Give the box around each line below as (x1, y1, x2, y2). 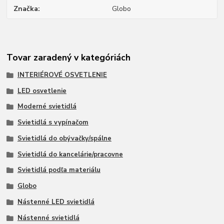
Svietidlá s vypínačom (17, 118, 88, 127)
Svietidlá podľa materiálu (17, 165, 100, 175)
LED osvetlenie (17, 86, 66, 95)
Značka (13, 4, 38, 14)
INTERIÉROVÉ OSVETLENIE (17, 70, 107, 79)
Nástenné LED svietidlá (17, 197, 94, 206)
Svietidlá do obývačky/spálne (17, 133, 111, 143)
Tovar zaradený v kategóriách (6, 51, 131, 63)
